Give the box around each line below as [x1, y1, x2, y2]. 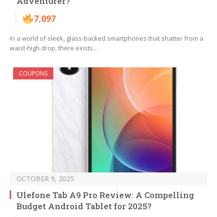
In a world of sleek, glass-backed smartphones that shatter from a [10, 34, 203, 43]
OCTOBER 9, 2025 [16, 174, 74, 184]
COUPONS [19, 69, 47, 78]
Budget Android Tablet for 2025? [16, 201, 152, 212]
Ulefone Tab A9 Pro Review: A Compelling [16, 189, 194, 201]
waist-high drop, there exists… [10, 44, 98, 53]
